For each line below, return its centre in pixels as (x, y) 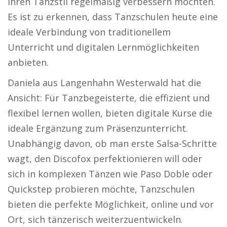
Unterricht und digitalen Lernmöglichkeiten (103, 47)
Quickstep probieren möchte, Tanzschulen (101, 189)
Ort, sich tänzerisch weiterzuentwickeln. (95, 219)
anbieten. (28, 62)
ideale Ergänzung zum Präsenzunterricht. (98, 128)
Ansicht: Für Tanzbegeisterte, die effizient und (109, 98)
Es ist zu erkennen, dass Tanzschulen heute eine (113, 17)
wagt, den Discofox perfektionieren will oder (105, 159)
